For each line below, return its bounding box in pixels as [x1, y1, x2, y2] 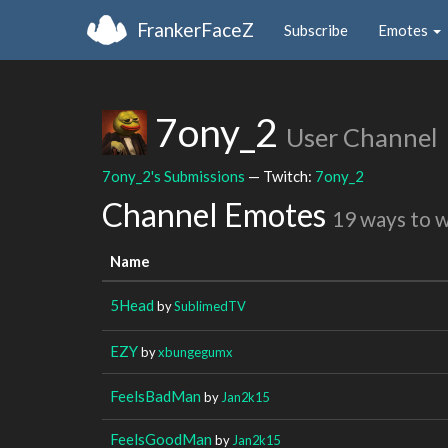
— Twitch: [245, 166, 315, 185]
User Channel [286, 122, 437, 152]
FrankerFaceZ [137, 17, 254, 41]
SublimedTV [174, 297, 246, 314]
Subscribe [284, 20, 348, 39]
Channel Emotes [102, 195, 332, 234]
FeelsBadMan [110, 386, 201, 405]
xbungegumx [158, 343, 233, 360]
